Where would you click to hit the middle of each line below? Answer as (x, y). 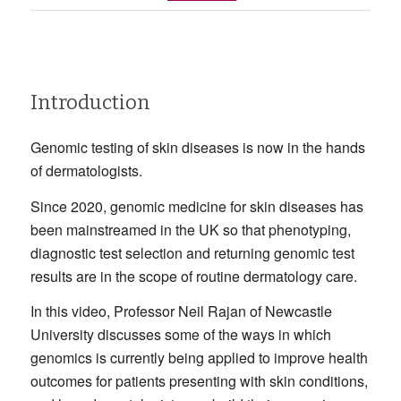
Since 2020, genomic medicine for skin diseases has (196, 206)
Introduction (90, 103)
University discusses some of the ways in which (180, 335)
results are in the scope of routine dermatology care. (193, 276)
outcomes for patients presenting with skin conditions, (199, 381)
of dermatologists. (86, 170)
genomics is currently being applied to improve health (199, 358)
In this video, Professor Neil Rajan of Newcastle (181, 311)
